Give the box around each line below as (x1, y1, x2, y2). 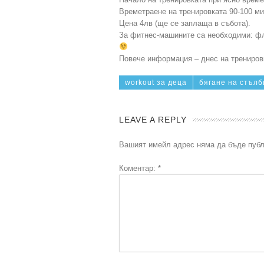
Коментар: (119, 164, 158, 173)
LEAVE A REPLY (119, 115, 187, 124)
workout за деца (125, 78, 187, 87)
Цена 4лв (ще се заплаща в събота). (119, 19, 250, 28)
